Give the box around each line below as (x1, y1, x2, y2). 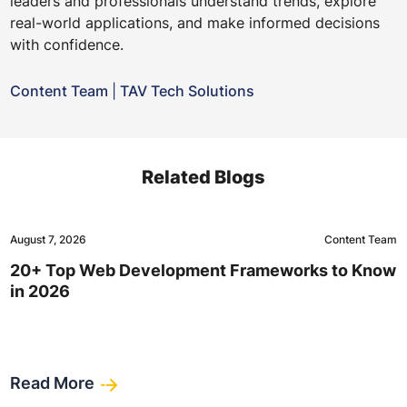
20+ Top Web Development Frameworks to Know (9, 261, 396, 281)
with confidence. (9, 35, 124, 55)
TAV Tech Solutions (115, 82, 254, 101)
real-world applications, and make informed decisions (9, 14, 380, 33)
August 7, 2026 (9, 233, 86, 247)
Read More (9, 373, 98, 393)
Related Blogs (142, 166, 265, 189)
